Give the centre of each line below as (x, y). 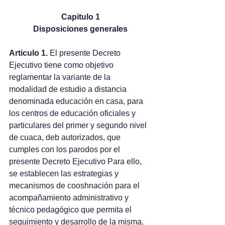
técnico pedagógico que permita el (71, 210)
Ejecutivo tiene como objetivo (62, 65)
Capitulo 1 (80, 17)
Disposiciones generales (80, 29)
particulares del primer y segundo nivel (79, 125)
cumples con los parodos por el (66, 149)
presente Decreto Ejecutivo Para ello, (76, 161)
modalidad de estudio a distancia (69, 89)
